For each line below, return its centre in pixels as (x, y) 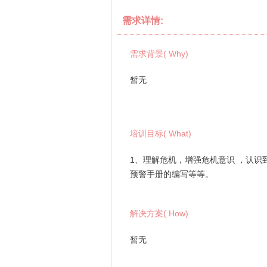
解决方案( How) (159, 213)
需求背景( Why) (159, 54)
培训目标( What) (161, 133)
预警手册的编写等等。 (172, 174)
